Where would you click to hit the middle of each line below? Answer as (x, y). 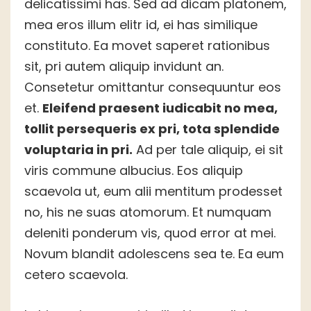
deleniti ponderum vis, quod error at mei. (150, 233)
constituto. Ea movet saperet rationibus (147, 46)
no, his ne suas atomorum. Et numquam (148, 212)
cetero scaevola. (76, 275)
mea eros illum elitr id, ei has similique (141, 25)
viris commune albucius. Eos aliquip (134, 171)
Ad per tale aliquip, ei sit (208, 150)
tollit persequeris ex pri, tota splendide (152, 129)
